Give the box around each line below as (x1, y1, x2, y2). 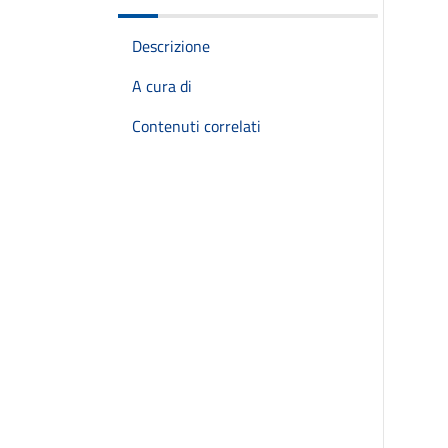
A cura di (132, 74, 192, 98)
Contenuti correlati (132, 114, 261, 138)
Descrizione (132, 34, 210, 58)
